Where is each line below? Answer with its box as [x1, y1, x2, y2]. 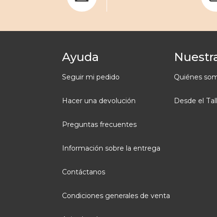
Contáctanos [62, 168, 105, 177]
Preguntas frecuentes [62, 120, 137, 129]
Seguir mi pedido [62, 73, 120, 82]
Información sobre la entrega [62, 144, 160, 153]
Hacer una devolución [62, 96, 136, 106]
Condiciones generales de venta [62, 191, 170, 201]
